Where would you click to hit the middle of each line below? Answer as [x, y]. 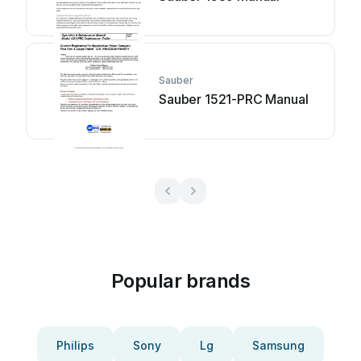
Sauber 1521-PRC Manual [234, 99]
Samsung [278, 345]
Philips [75, 345]
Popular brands [180, 281]
